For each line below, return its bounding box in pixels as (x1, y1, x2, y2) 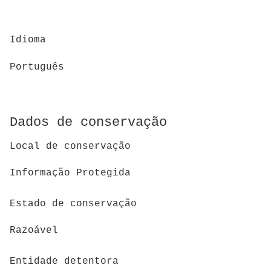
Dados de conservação (10, 115, 167, 131)
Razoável (10, 225, 58, 237)
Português (10, 62, 64, 73)
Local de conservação (10, 140, 131, 152)
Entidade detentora (10, 256, 119, 267)
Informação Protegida (10, 168, 131, 179)
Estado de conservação (10, 198, 137, 209)
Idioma (10, 34, 46, 46)
